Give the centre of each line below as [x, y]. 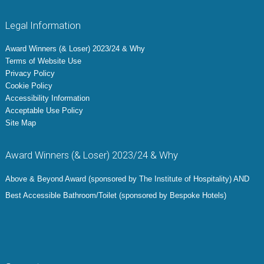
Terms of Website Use [43, 61]
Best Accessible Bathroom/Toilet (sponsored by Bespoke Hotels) [115, 196]
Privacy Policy [30, 74]
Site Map [20, 123]
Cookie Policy [29, 86]
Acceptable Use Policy [44, 111]
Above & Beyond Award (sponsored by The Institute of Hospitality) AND [127, 179]
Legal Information [43, 26]
